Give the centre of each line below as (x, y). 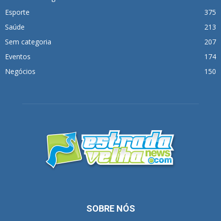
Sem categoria (28, 42)
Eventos (18, 57)
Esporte (17, 12)
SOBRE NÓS (110, 209)
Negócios (20, 72)
